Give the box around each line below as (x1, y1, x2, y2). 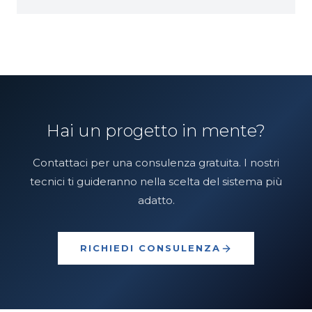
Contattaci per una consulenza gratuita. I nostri (33, 156, 279, 169)
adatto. (137, 194, 175, 207)
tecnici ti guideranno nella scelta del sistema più (30, 175, 282, 188)
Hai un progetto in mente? (47, 120, 265, 141)
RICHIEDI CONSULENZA (80, 242, 221, 253)
